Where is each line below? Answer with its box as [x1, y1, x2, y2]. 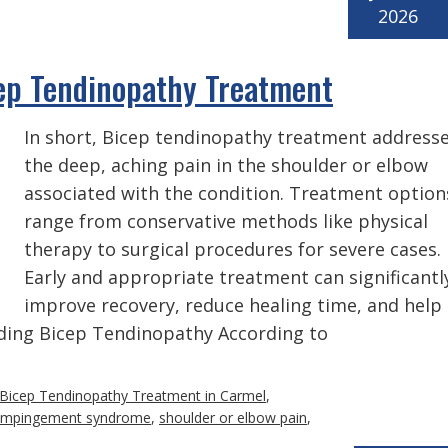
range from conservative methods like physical [24, 209, 428, 233]
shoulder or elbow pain [159, 408, 307, 427]
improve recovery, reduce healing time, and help [24, 293, 442, 317]
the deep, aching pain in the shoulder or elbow [24, 153, 428, 177]
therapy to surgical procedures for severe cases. [24, 237, 441, 261]
